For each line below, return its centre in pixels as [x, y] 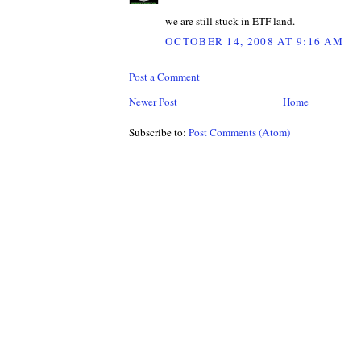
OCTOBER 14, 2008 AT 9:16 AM [255, 41]
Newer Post [153, 102]
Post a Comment [164, 77]
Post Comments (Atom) [239, 133]
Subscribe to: [159, 133]
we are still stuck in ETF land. [230, 21]
